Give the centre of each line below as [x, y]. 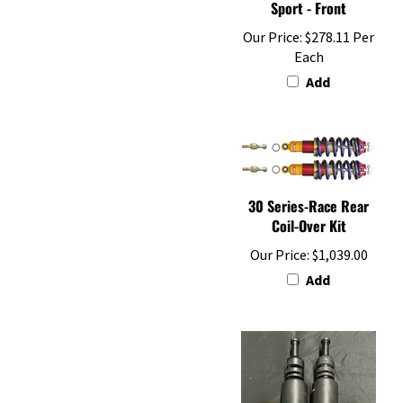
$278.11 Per [338, 18]
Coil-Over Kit [309, 207]
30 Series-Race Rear [309, 188]
